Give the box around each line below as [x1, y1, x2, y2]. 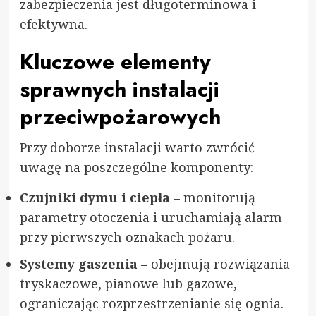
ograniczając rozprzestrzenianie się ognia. [19, 294, 284, 312]
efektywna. [19, 15, 87, 32]
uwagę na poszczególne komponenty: [19, 158, 253, 176]
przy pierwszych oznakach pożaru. [19, 228, 235, 245]
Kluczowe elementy [19, 46, 211, 77]
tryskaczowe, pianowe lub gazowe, [19, 274, 237, 292]
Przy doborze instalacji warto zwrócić [19, 138, 255, 156]
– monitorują [169, 188, 255, 206]
